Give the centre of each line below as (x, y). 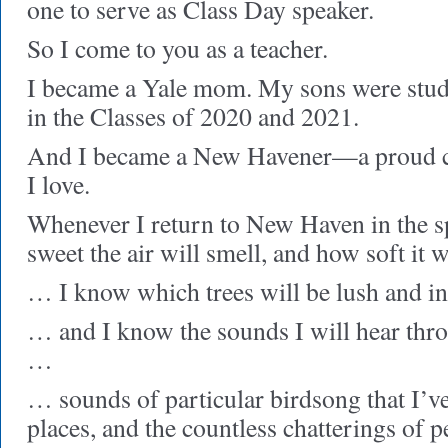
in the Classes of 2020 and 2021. (193, 116)
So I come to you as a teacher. (177, 48)
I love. (58, 184)
